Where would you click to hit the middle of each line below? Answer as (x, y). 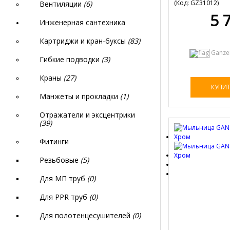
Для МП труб (63, 178)
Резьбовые (60, 160)
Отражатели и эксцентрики (87, 115)
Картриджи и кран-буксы (84, 41)
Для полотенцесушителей (86, 215)
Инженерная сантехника (82, 22)
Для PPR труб (64, 197)
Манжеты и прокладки (80, 96)
